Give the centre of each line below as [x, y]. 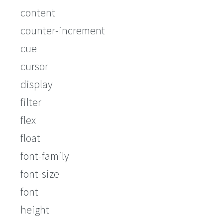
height [35, 210]
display [37, 84]
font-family [45, 156]
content [38, 13]
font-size [40, 174]
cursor [34, 66]
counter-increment [63, 31]
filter [31, 102]
